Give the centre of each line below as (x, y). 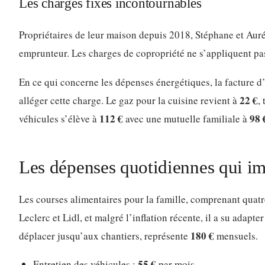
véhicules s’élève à (59, 118)
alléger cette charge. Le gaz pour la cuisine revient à (129, 100)
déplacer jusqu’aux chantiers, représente (105, 235)
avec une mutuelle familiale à (186, 118)
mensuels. (236, 235)
